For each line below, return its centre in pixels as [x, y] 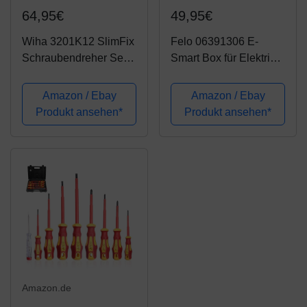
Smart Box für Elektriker [228, 58]
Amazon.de [47, 288]
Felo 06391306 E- [214, 42]
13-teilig [190, 75]
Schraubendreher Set [74, 58]
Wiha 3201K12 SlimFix [78, 42]
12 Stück [43, 75]
